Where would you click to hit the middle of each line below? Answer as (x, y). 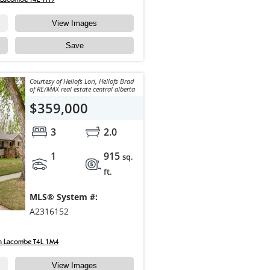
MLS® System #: (63, 197)
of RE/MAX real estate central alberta (82, 89)
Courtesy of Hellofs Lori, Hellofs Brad (81, 81)
